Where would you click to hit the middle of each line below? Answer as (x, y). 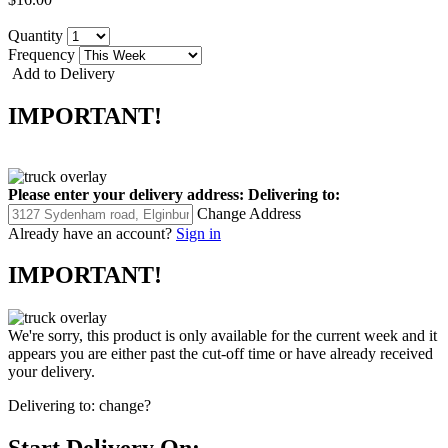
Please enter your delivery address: (126, 194)
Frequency (43, 54)
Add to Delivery (61, 73)
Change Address (249, 213)
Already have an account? (90, 233)
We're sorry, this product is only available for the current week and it (222, 336)
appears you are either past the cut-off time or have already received (220, 354)
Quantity (37, 35)
